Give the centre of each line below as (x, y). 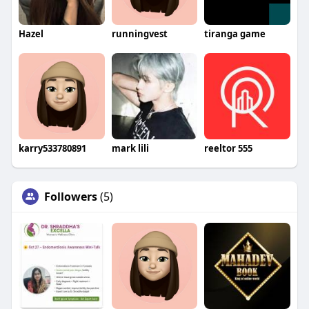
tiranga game (235, 34)
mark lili (130, 148)
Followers (70, 196)
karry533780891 (52, 148)
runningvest (139, 34)
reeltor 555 (229, 148)
